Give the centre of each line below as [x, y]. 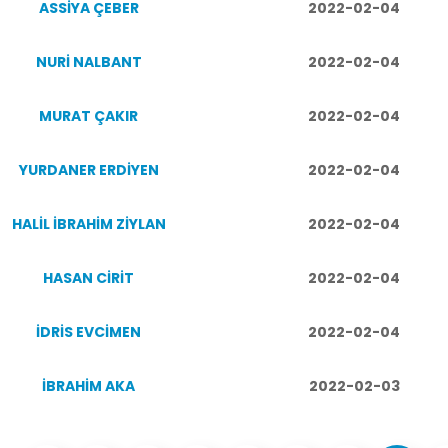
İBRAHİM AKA [88, 386]
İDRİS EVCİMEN [88, 332]
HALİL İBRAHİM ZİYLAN [88, 224]
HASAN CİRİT [88, 278]
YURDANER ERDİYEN [88, 170]
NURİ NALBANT [88, 62]
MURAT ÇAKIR [88, 116]
